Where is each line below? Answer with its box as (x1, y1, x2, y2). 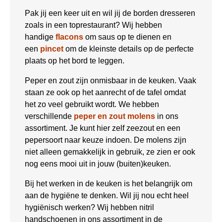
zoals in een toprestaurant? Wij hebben (25, 20, 162, 29)
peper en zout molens (74, 111, 155, 120)
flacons (55, 32, 85, 41)
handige (25, 32, 55, 41)
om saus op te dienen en (85, 32, 171, 41)
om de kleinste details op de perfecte (63, 44, 194, 53)
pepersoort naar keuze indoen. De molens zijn (25, 135, 186, 144)
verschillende (25, 111, 74, 120)
